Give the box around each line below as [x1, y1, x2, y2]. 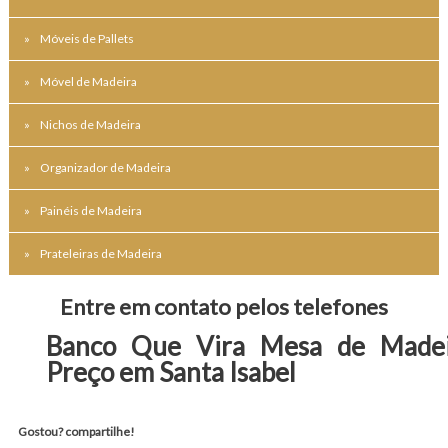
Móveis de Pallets [39, 30, 134, 46]
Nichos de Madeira [39, 116, 141, 132]
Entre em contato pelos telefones [59, 292, 388, 320]
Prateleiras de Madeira [39, 245, 162, 261]
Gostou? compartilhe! [17, 423, 135, 439]
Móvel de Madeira [39, 73, 137, 89]
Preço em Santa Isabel [45, 355, 296, 388]
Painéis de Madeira [39, 202, 142, 218]
